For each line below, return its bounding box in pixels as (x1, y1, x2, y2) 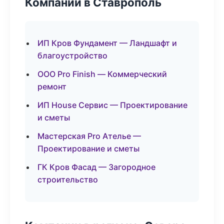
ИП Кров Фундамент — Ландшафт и (37, 38, 177, 48)
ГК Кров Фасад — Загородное (37, 162, 155, 172)
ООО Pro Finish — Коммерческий (37, 69, 167, 79)
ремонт (37, 81, 66, 91)
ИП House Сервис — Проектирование (37, 100, 187, 110)
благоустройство (37, 50, 107, 60)
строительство (37, 174, 98, 184)
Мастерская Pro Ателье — (37, 131, 141, 141)
